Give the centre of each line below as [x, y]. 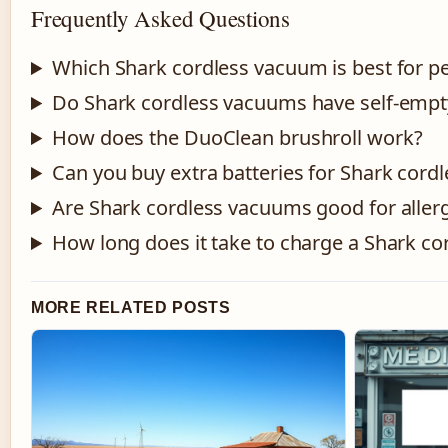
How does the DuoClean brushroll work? [237, 138]
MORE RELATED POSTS [131, 308]
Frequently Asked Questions [161, 18]
